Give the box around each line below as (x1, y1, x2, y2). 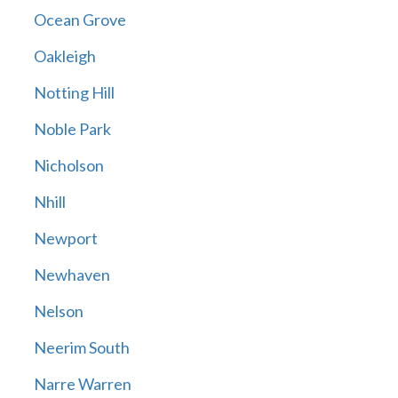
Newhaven (33, 265, 110, 285)
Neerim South (33, 338, 130, 358)
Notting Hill (33, 83, 115, 103)
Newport (33, 228, 98, 249)
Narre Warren (33, 374, 131, 394)
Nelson (33, 301, 84, 322)
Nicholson (33, 155, 104, 176)
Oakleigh (33, 46, 96, 67)
